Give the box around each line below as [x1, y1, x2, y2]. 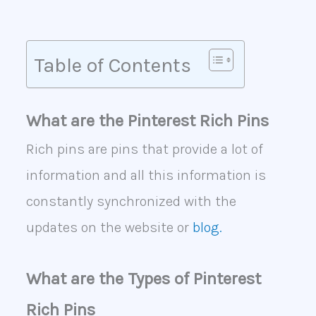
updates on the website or [25, 219, 189, 236]
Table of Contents [33, 54, 191, 78]
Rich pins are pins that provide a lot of [25, 141, 263, 158]
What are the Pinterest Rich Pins [25, 111, 269, 131]
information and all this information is [25, 167, 266, 184]
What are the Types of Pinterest [25, 269, 261, 289]
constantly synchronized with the [25, 193, 236, 210]
